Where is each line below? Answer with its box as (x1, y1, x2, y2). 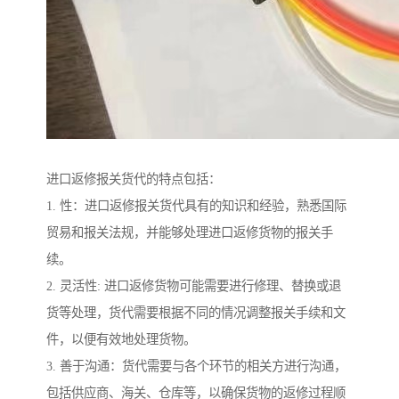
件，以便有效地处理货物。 (46, 331, 196, 346)
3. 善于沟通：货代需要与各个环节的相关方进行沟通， (46, 358, 346, 373)
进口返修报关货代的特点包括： (46, 171, 221, 186)
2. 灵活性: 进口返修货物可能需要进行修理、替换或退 (46, 278, 341, 293)
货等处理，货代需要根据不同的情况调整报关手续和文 (46, 305, 346, 320)
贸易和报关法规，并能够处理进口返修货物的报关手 (46, 224, 333, 240)
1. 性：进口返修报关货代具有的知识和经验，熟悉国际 (46, 198, 346, 213)
